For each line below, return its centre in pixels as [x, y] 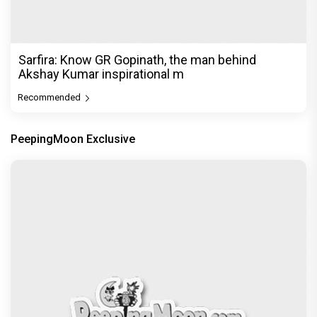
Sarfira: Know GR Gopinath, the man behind [137, 60]
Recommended [50, 98]
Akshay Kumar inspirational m [101, 74]
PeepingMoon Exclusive [73, 139]
